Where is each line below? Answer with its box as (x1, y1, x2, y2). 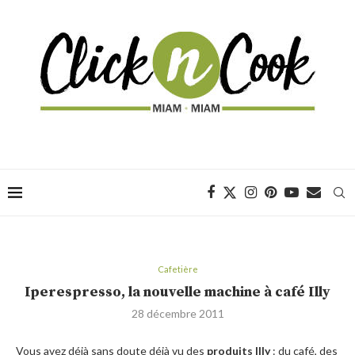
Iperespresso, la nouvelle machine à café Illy (25, 283, 330, 301)
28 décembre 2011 (131, 307, 224, 320)
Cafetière (157, 264, 198, 274)
